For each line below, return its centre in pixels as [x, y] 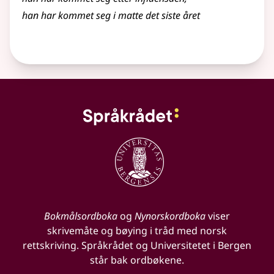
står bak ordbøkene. [137, 260]
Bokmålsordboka [81, 216]
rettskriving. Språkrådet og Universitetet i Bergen [137, 246]
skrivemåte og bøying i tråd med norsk [137, 231]
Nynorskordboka [170, 216]
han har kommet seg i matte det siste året [111, 16]
